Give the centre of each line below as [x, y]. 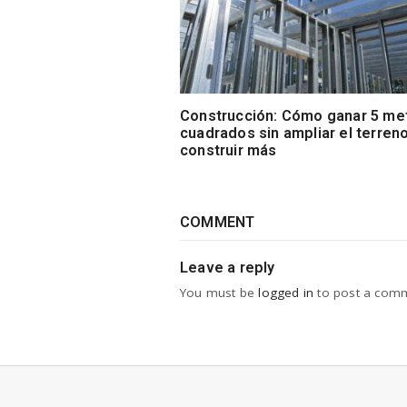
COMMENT [218, 223]
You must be [219, 293]
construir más [228, 151]
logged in [286, 293]
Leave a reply [228, 268]
